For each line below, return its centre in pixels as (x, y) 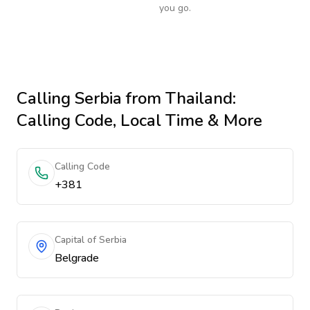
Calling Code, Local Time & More (139, 120)
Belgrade (77, 258)
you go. (175, 8)
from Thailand (177, 98)
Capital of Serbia (91, 240)
